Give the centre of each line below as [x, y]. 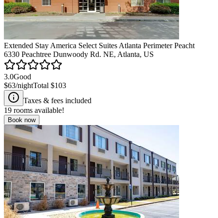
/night [24, 85]
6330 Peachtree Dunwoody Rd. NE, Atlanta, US [79, 54]
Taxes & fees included [57, 100]
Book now [22, 120]
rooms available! [38, 110]
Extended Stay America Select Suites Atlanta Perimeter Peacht [99, 45]
